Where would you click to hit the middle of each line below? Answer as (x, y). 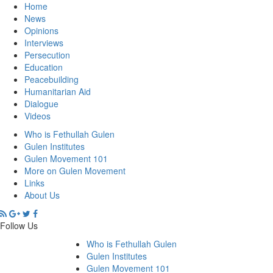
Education (44, 67)
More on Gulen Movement (75, 171)
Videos (37, 116)
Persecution (47, 55)
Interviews (44, 43)
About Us (42, 195)
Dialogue (41, 104)
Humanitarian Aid (58, 91)
